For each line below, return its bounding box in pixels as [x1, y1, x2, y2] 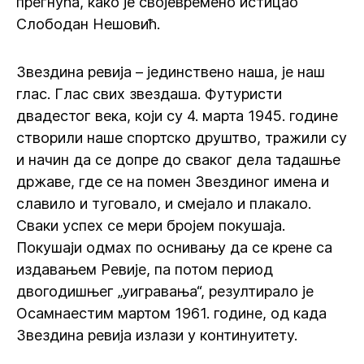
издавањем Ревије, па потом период [16, 261, 273, 278]
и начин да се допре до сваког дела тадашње [16, 151, 340, 168]
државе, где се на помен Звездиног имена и [16, 173, 329, 190]
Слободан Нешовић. [16, 15, 160, 32]
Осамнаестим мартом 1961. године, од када [16, 305, 327, 322]
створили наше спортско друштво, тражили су [16, 129, 347, 146]
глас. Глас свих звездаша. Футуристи [16, 85, 282, 102]
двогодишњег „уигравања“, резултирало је [16, 283, 314, 300]
